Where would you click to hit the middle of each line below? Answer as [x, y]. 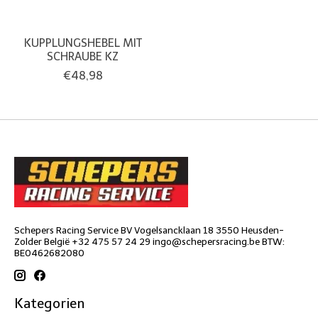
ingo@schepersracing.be [206, 241]
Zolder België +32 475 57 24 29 [83, 241]
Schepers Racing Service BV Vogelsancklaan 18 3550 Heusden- [149, 230]
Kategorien [49, 304]
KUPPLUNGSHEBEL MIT [83, 43]
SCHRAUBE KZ [83, 56]
